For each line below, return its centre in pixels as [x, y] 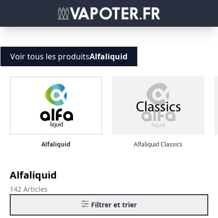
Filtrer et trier [114, 205]
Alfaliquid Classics [158, 145]
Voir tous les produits [50, 57]
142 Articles [29, 189]
